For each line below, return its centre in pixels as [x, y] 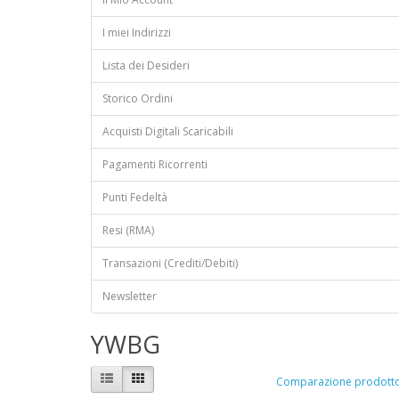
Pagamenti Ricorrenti [155, 165]
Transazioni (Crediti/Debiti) [170, 264]
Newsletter [130, 297]
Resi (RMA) [128, 231]
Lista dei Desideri [146, 66]
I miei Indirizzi [137, 33]
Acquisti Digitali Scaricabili [168, 132]
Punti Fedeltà [135, 198]
